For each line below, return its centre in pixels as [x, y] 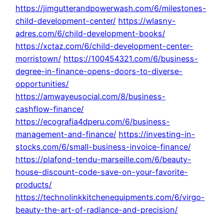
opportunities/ [42, 84]
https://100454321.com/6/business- [131, 59]
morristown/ [38, 59]
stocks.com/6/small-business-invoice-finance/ [103, 147]
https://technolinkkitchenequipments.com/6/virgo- [110, 197]
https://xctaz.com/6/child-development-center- [104, 46]
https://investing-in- [157, 134]
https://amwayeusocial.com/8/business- [91, 97]
